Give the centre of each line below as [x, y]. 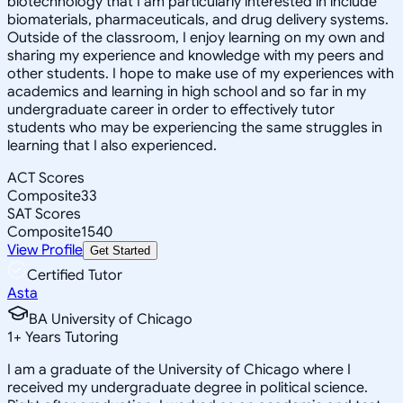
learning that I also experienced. [112, 145]
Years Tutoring [70, 337]
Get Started [120, 250]
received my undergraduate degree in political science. [188, 387]
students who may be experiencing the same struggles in [195, 127]
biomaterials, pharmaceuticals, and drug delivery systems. [198, 19]
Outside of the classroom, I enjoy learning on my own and [196, 37]
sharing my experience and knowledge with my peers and [196, 55]
